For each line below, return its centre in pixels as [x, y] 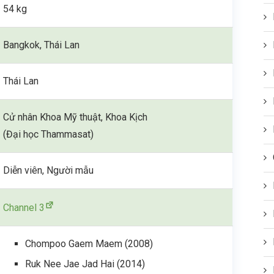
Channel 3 [24, 207]
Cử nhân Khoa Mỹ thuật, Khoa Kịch [76, 117]
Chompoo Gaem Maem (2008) [89, 243]
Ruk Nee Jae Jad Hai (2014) [85, 264]
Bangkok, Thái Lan [42, 45]
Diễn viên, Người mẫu [49, 170]
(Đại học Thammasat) [49, 134]
